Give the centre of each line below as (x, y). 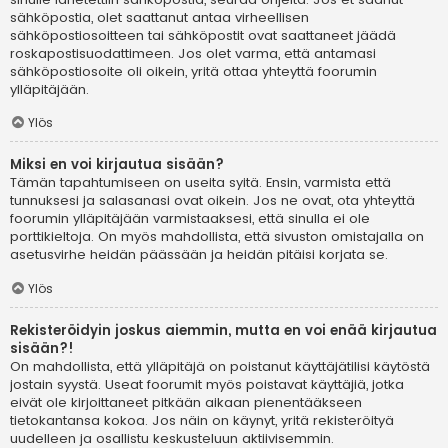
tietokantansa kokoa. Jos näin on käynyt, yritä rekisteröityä (202, 421)
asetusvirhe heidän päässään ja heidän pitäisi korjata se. (199, 255)
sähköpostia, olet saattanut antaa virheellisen (159, 17)
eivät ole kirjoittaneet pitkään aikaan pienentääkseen (186, 403)
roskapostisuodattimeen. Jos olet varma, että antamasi (193, 53)
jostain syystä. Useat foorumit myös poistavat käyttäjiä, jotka (207, 385)
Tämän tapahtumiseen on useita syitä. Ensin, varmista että (200, 183)
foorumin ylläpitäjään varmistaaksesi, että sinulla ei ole (190, 219)
